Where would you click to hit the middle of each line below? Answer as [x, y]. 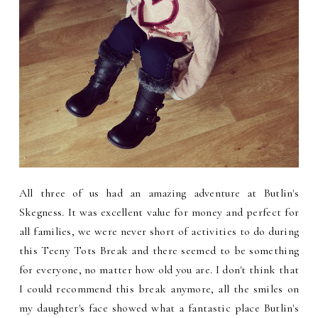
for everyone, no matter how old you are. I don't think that [159, 269]
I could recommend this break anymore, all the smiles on [159, 289]
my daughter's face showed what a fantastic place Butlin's [159, 308]
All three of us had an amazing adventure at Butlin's [159, 193]
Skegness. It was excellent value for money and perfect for [159, 212]
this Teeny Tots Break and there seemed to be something [159, 250]
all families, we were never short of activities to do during [159, 231]
